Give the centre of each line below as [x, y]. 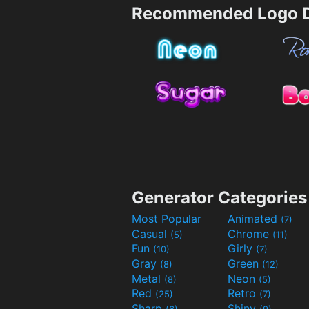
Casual [151, 233]
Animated [254, 219]
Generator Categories [219, 198]
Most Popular [167, 219]
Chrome [250, 233]
